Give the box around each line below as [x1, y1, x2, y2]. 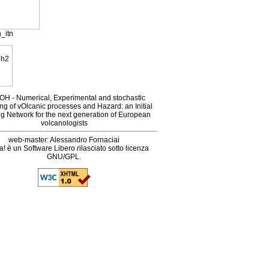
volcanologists [40, 119, 88, 127]
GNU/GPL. [47, 153, 82, 161]
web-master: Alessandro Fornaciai [8, 136, 120, 144]
